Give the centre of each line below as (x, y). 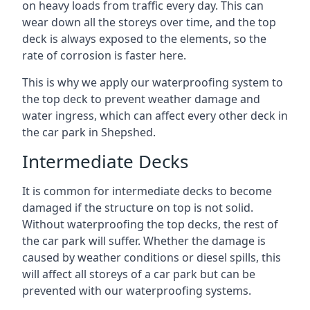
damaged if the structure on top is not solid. (138, 208)
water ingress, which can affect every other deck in (155, 116)
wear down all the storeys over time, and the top (149, 22)
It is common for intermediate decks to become (147, 191)
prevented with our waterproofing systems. (137, 291)
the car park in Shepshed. (89, 132)
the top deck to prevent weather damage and (141, 99)
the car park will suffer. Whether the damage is (144, 241)
